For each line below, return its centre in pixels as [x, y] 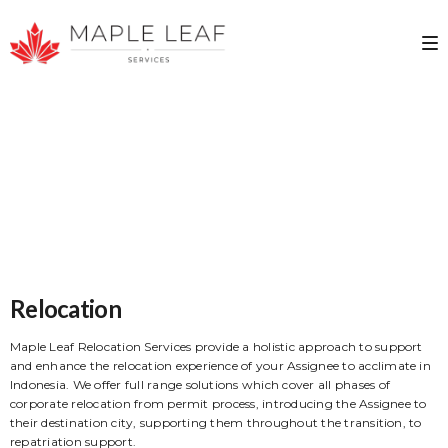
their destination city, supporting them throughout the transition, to [216, 422]
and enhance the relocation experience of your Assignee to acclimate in [220, 365]
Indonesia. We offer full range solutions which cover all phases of [200, 384]
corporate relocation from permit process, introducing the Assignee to [218, 403]
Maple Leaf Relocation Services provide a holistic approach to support [216, 346]
